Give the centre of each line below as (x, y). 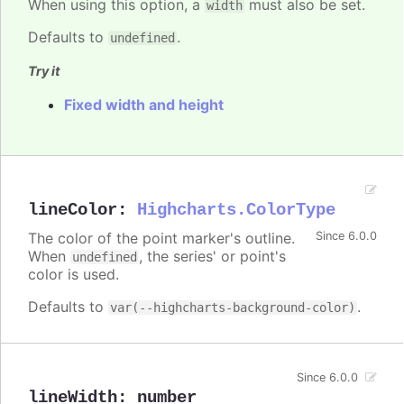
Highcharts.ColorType (236, 210)
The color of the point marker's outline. (161, 238)
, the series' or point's (212, 256)
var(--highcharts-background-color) (233, 307)
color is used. (73, 274)
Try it (44, 70)
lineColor (73, 210)
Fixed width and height (144, 104)
